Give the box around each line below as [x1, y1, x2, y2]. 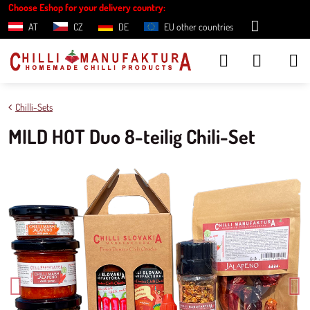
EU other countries [163, 21, 233, 33]
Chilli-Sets [15, 101, 53, 113]
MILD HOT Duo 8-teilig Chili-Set [8, 124, 255, 149]
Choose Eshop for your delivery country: [8, 1, 165, 13]
